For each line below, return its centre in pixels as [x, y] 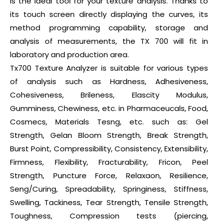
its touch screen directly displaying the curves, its [109, 14]
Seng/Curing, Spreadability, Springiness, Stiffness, [109, 189]
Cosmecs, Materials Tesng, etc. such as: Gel [109, 122]
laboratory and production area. [69, 55]
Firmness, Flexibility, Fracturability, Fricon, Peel [109, 162]
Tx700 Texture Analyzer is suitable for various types [109, 68]
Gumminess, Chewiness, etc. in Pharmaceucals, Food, [109, 109]
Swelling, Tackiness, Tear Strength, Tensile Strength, [109, 203]
